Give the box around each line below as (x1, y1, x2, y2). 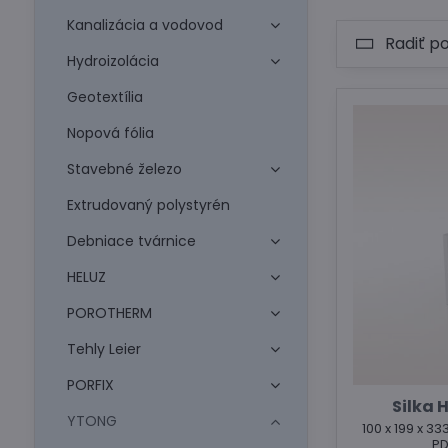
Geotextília (66, 87, 143, 107)
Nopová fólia (66, 123, 154, 143)
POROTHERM (66, 303, 152, 323)
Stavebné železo (66, 159, 182, 179)
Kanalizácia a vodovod (66, 15, 223, 35)
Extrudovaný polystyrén (66, 195, 230, 215)
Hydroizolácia (66, 51, 159, 71)
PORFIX (66, 375, 114, 395)
